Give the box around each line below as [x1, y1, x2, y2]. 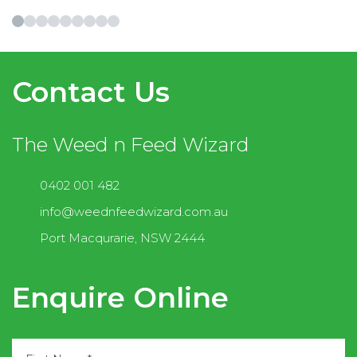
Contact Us [12, 74, 170, 109]
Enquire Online [12, 280, 229, 315]
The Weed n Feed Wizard [12, 131, 249, 156]
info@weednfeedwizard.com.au [40, 203, 228, 219]
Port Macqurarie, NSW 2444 [40, 229, 205, 245]
